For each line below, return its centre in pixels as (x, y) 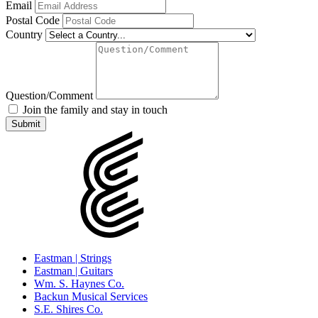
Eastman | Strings (73, 258)
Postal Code (33, 21)
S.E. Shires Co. (68, 309)
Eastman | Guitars (73, 271)
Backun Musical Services (91, 297)
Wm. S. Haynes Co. (79, 284)
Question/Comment (49, 96)
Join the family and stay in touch (94, 110)
